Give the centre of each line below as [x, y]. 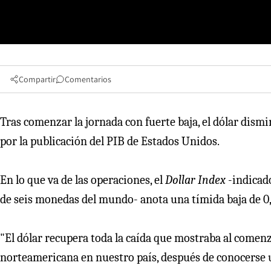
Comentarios [88, 80]
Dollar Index [195, 180]
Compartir [37, 80]
